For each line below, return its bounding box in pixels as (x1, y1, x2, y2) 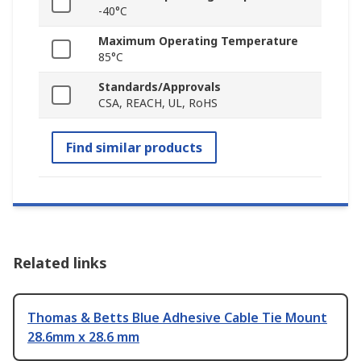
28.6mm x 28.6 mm (27, 328, 139, 346)
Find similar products (66, 139, 202, 157)
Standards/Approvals (98, 79, 221, 95)
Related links (13, 253, 107, 273)
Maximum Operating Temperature (98, 33, 298, 49)
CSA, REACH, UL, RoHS (98, 95, 218, 111)
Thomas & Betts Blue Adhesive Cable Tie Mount (27, 309, 327, 327)
